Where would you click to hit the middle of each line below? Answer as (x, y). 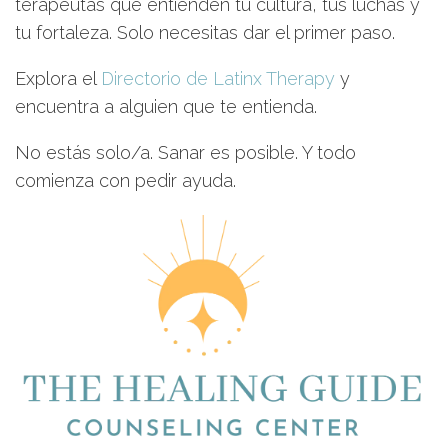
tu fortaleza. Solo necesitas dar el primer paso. (205, 32)
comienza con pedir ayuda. (125, 180)
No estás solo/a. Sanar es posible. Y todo (185, 152)
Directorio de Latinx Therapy (218, 78)
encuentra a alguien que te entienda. (168, 106)
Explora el (58, 78)
